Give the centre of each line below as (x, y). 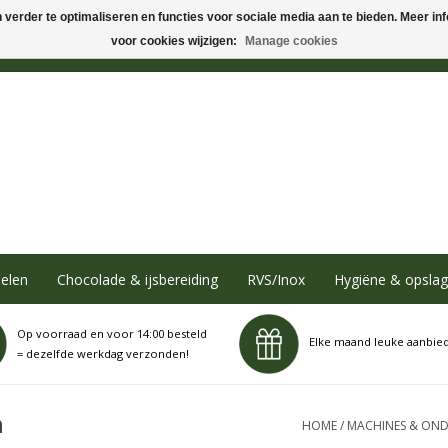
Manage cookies (291, 41)
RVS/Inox (275, 279)
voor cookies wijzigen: (175, 41)
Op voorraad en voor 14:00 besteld (111, 333)
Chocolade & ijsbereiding (137, 279)
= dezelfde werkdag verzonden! (102, 353)
